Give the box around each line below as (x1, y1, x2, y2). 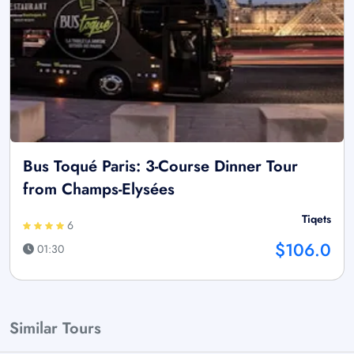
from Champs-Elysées (23, 177, 175, 201)
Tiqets (302, 210, 331, 227)
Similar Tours (9, 316, 101, 340)
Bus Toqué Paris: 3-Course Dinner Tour (23, 154, 298, 178)
